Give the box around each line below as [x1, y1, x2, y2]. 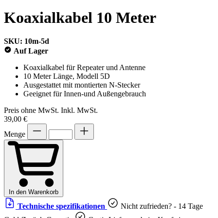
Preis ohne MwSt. [4, 106, 59, 114]
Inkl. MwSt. [61, 106, 98, 114]
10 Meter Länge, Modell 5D [23, 72, 110, 80]
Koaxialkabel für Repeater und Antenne [23, 63, 145, 72]
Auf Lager [14, 46, 48, 55]
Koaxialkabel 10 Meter [4, 8, 156, 26]
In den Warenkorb [9, 188, 58, 196]
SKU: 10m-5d [4, 36, 49, 45]
